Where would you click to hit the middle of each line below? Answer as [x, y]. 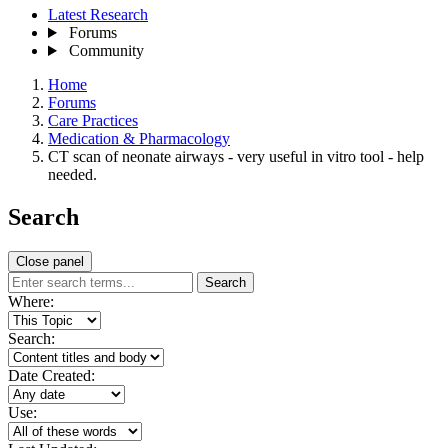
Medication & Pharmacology [139, 139]
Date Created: [51, 375]
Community [106, 51]
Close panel [50, 261]
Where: [31, 301]
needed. [72, 175]
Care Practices [93, 121]
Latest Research [98, 15]
